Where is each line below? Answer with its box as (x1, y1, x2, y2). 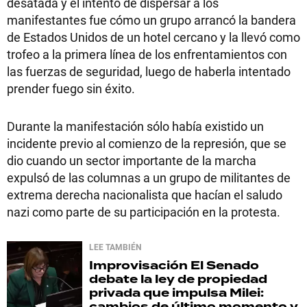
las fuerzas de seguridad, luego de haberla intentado (7, 62, 291, 79)
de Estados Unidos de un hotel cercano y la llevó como (7, 28, 300, 45)
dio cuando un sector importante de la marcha (7, 151, 256, 169)
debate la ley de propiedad (89, 270, 267, 288)
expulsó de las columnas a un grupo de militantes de (7, 169, 291, 186)
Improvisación (89, 256, 188, 274)
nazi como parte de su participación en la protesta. (7, 203, 280, 220)
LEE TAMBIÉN (89, 241, 141, 252)
